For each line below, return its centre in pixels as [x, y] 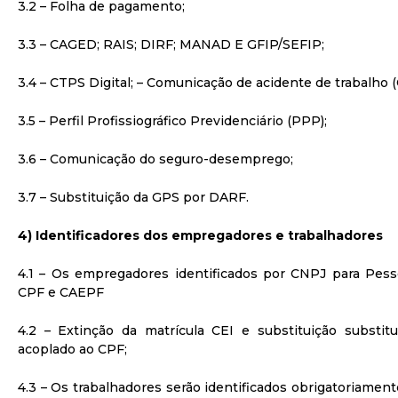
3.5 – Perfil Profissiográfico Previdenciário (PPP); [172, 121]
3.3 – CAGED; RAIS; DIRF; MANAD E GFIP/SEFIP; [171, 44]
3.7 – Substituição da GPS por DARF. [133, 197]
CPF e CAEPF [61, 292]
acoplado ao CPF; [72, 349]
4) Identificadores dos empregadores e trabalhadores [200, 235]
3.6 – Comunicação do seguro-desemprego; [155, 159]
